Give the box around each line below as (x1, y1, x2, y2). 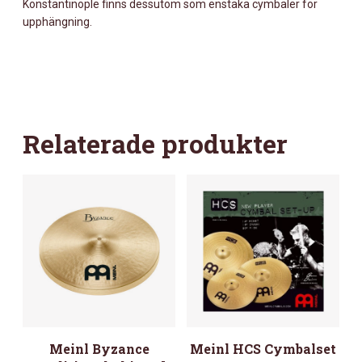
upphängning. (23, 15, 92, 29)
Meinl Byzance (48, 340, 149, 358)
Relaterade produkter (23, 126, 288, 162)
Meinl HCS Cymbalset (190, 340, 336, 358)
